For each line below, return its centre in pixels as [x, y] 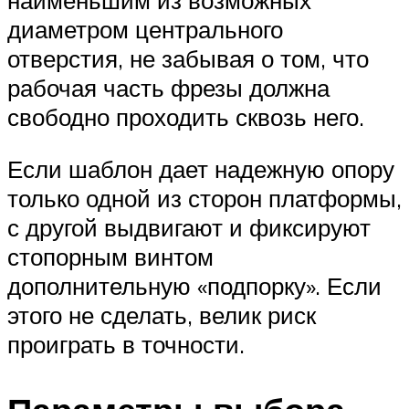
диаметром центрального [145, 29]
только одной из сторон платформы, [204, 199]
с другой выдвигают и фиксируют [189, 228]
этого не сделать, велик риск [162, 315]
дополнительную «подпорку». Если [194, 286]
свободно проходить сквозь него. [186, 116]
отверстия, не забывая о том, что [188, 58]
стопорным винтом [110, 257]
